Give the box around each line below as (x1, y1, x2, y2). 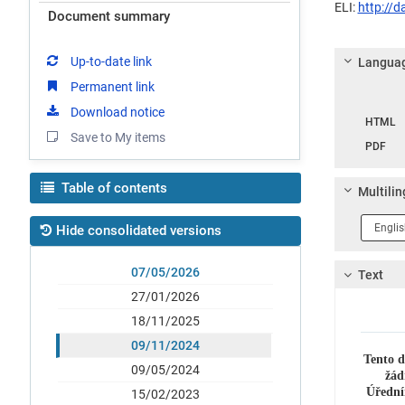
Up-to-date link (71, 53, 152, 69)
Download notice (71, 104, 165, 119)
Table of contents (61, 180, 167, 197)
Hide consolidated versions (56, 221, 221, 239)
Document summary (48, 7, 170, 24)
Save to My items (71, 129, 165, 145)
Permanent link (71, 79, 155, 94)
